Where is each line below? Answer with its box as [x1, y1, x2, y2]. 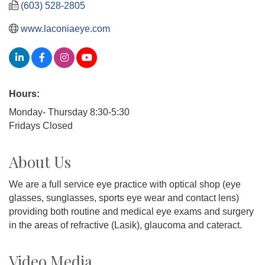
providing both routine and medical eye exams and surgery [9, 206, 254, 216]
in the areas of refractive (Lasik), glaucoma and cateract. [9, 219, 242, 230]
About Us [9, 151, 71, 172]
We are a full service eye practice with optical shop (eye [9, 179, 241, 189]
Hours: [9, 88, 40, 99]
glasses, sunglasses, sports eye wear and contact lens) [9, 192, 239, 203]
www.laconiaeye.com [21, 23, 110, 34]
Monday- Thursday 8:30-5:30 [9, 106, 130, 117]
